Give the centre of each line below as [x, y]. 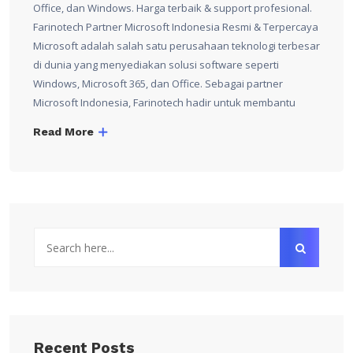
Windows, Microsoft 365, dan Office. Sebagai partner [158, 84]
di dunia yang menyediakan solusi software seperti [156, 65]
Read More [65, 132]
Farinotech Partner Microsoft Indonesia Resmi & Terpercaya [176, 27]
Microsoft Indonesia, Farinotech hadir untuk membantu [164, 103]
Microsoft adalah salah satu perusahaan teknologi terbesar [176, 46]
